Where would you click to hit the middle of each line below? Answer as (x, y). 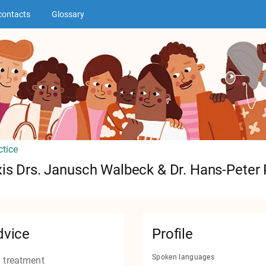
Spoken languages (183, 257)
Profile (172, 234)
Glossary (68, 14)
